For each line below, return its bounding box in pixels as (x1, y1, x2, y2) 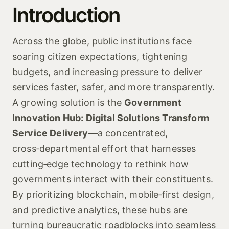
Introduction (12, 3, 120, 28)
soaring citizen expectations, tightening (12, 51, 188, 62)
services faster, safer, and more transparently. (12, 82, 215, 93)
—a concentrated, (88, 128, 168, 139)
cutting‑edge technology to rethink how (12, 158, 189, 169)
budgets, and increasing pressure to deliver (12, 66, 202, 77)
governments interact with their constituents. (12, 174, 214, 185)
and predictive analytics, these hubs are (12, 204, 188, 215)
